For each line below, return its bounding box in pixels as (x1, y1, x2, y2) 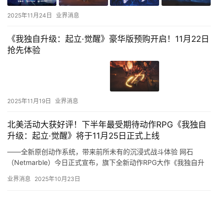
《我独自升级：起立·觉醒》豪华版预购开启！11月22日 (7, 34, 209, 44)
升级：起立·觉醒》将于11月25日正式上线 (7, 131, 160, 141)
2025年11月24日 (7, 11, 52, 19)
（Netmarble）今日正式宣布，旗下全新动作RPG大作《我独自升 (7, 158, 204, 167)
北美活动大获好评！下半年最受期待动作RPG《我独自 (7, 120, 206, 130)
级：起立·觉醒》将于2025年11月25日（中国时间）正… (7, 169, 176, 178)
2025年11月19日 (7, 97, 51, 105)
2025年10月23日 (35, 175, 80, 183)
